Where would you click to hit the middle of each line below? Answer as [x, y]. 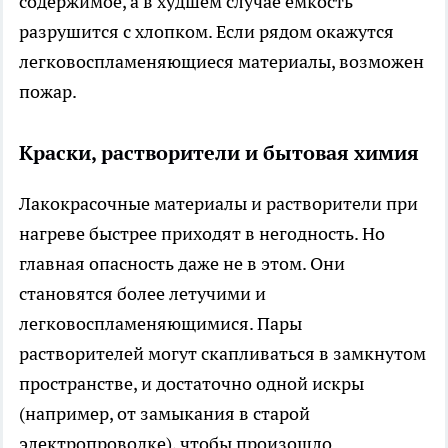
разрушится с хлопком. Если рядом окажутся [206, 31]
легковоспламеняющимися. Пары [160, 323]
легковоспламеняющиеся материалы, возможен [221, 61]
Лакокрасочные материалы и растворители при [218, 203]
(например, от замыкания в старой [164, 413]
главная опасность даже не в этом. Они [182, 263]
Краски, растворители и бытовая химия [219, 152]
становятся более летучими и [142, 293]
